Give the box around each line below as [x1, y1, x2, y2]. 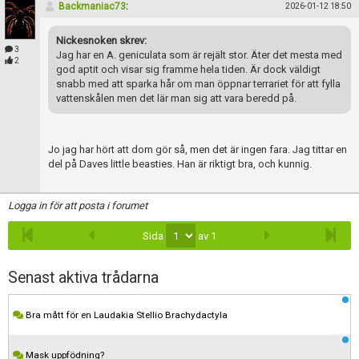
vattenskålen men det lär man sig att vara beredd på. [56, 92, 299, 104]
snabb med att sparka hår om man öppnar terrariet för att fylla [56, 78, 341, 90]
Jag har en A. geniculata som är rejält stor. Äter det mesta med [56, 49, 342, 61]
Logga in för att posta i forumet [8, 200, 147, 212]
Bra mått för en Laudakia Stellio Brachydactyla [23, 309, 228, 321]
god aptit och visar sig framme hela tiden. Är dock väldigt [56, 63, 321, 75]
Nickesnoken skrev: [56, 34, 147, 46]
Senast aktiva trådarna [8, 268, 159, 287]
